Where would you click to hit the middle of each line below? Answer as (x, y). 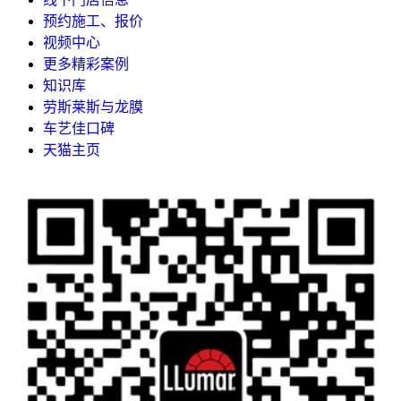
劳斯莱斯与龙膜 (93, 107)
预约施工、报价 (93, 21)
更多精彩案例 (86, 64)
